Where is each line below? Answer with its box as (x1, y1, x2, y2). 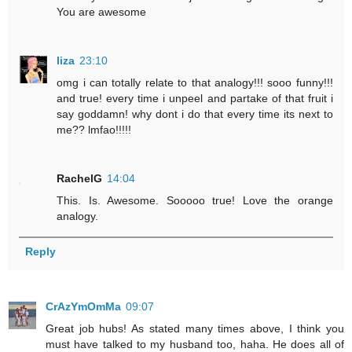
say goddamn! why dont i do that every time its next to (57, 107, 333, 120)
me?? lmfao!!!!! (57, 123, 132, 136)
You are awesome (57, 5, 147, 18)
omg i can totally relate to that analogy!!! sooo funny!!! (57, 75, 333, 89)
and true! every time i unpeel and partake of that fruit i (57, 91, 333, 104)
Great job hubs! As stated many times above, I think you (46, 322, 344, 335)
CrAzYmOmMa (46, 300, 121, 313)
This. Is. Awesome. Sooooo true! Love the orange (57, 193, 333, 207)
